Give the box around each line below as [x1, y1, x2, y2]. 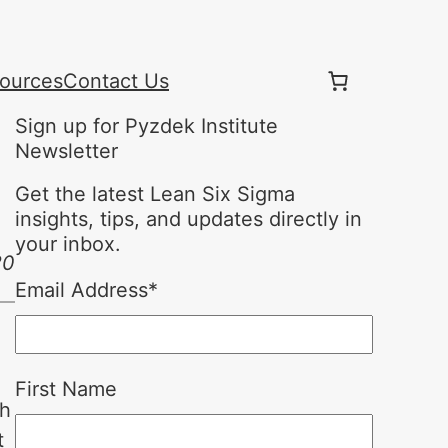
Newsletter [14, 139, 118, 163]
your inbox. [14, 232, 121, 256]
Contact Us [63, 69, 169, 93]
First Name [14, 377, 117, 401]
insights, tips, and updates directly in [14, 207, 362, 231]
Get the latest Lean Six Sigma [14, 182, 295, 206]
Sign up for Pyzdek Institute [14, 114, 278, 138]
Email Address [14, 278, 148, 302]
